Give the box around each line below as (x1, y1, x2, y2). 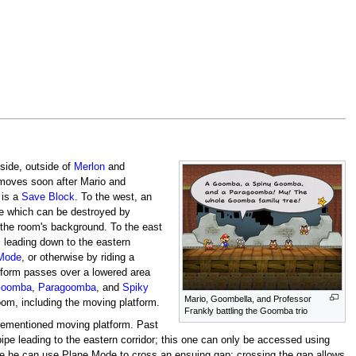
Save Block (21, 191, 75, 203)
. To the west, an (75, 191, 153, 203)
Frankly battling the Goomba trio (184, 305, 308, 315)
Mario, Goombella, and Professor (184, 293, 312, 304)
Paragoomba (38, 281, 97, 293)
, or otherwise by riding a (21, 251, 135, 263)
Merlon (74, 161, 106, 172)
